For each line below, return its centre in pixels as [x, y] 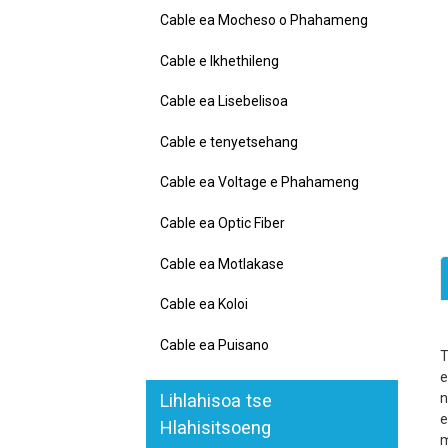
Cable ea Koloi [204, 304]
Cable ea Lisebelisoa [224, 101]
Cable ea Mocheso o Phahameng [264, 19]
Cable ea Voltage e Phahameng [259, 182]
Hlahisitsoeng [215, 427]
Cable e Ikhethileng [219, 60]
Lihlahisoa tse [216, 400]
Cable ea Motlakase [222, 263]
